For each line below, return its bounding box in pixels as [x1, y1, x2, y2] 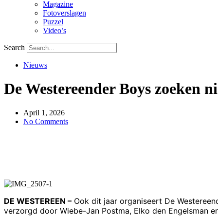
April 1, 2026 [23, 108, 65, 117]
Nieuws [23, 61, 47, 69]
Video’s [43, 26, 66, 35]
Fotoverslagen [43, 9, 86, 17]
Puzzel [43, 18, 63, 26]
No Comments [23, 117, 68, 126]
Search [4, 43, 25, 52]
